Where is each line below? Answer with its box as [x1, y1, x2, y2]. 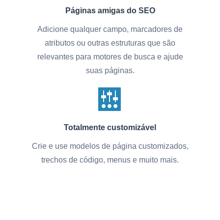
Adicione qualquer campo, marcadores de [37, 25, 183, 34]
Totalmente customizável [64, 123, 156, 132]
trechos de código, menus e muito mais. [41, 156, 179, 165]
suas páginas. [85, 66, 135, 75]
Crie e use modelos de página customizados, [31, 142, 189, 151]
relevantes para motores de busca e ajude [37, 53, 183, 61]
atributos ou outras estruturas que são [45, 39, 175, 48]
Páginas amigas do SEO [65, 6, 155, 15]
